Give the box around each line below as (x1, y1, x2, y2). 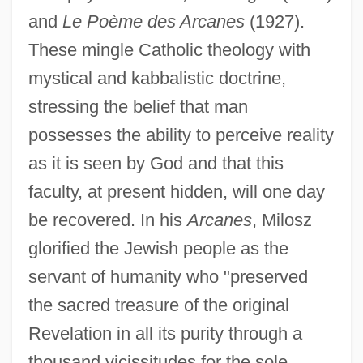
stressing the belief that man (28, 96, 248, 117)
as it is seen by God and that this (28, 152, 284, 173)
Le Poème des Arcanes (62, 11, 245, 32)
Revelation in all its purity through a (28, 322, 302, 344)
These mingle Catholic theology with (28, 39, 310, 60)
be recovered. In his (28, 209, 187, 230)
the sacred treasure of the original (28, 294, 289, 315)
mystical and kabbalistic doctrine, (28, 67, 286, 88)
